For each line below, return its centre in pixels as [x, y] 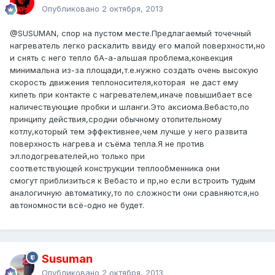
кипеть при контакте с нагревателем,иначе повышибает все [131, 95]
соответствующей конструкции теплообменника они [115, 168]
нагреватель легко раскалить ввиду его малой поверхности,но [137, 46]
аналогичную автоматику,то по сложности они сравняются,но [134, 193]
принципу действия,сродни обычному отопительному [116, 119]
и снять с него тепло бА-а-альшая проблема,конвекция [121, 58]
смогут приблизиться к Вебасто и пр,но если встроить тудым [133, 181]
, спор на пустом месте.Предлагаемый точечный [154, 33]
